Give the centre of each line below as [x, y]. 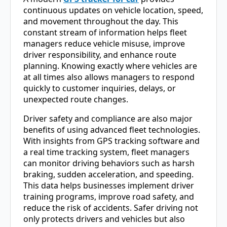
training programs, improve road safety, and [109, 196]
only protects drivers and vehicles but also [104, 219]
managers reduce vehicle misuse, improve [104, 43]
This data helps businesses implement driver [109, 185]
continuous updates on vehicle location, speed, [113, 10]
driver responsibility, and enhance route [100, 54]
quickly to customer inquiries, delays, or [100, 88]
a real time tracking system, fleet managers [106, 152]
